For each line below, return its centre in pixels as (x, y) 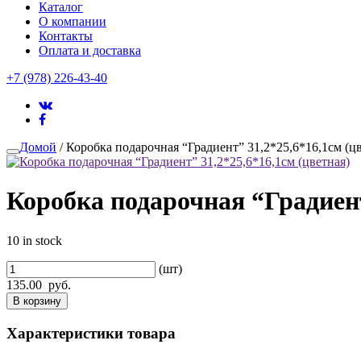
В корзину (37, 301)
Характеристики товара (91, 333)
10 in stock (34, 240)
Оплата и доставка (90, 50)
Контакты (66, 36)
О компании (73, 21)
